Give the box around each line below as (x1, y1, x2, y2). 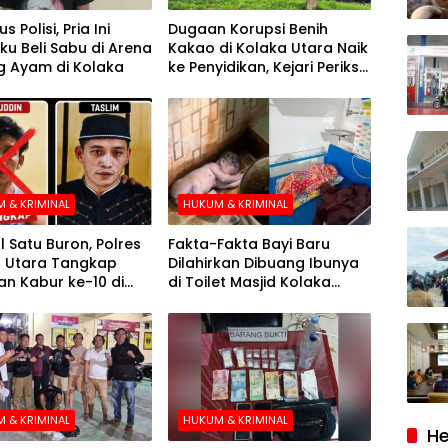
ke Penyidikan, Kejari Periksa (168, 57, 370, 78)
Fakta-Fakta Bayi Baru (168, 234, 331, 255)
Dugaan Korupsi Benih (168, 19, 329, 40)
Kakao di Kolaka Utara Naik (168, 38, 369, 59)
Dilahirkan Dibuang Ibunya (168, 253, 360, 274)
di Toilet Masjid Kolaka (168, 272, 332, 293)
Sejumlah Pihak (168, 76, 277, 97)
